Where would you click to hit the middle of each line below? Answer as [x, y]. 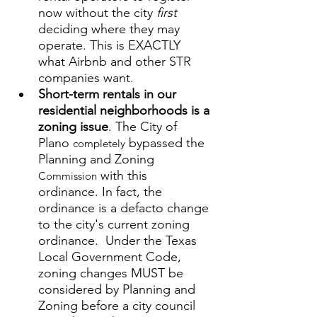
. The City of [144, 127]
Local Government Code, [111, 257]
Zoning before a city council [119, 306]
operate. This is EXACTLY [111, 45]
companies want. [88, 78]
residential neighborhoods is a [126, 110]
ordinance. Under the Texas [119, 241]
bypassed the [167, 143]
